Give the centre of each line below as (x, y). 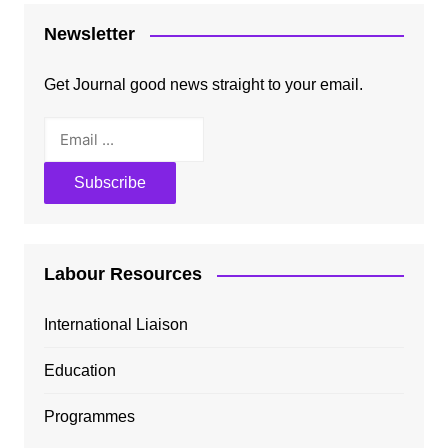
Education (79, 371)
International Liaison (115, 325)
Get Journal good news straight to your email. (203, 85)
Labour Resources (122, 274)
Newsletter (89, 34)
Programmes (89, 417)
